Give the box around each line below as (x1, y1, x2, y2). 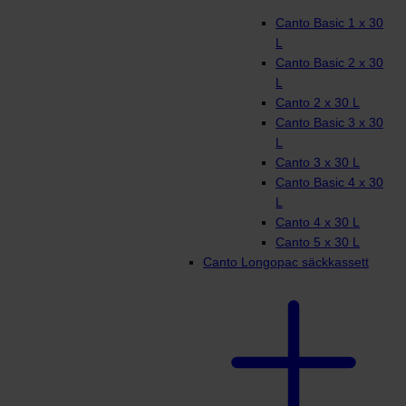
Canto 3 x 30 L (275, 155, 360, 170)
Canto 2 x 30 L (275, 95, 360, 111)
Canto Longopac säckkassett (203, 255, 369, 270)
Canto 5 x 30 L (275, 235, 360, 250)
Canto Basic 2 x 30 (275, 55, 383, 71)
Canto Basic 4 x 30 (275, 175, 383, 190)
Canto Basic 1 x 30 (275, 15, 383, 31)
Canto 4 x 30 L (275, 215, 360, 230)
